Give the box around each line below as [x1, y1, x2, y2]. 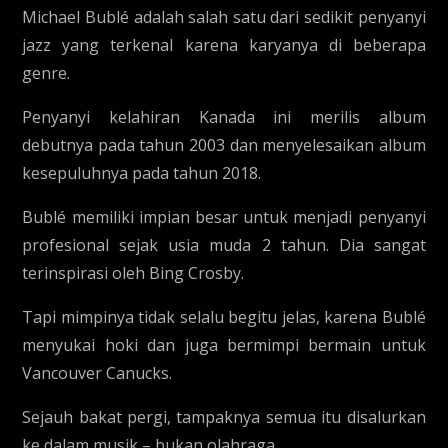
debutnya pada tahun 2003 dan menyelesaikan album [22, 134, 426, 156]
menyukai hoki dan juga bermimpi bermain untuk [22, 334, 426, 356]
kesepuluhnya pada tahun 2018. [22, 162, 262, 184]
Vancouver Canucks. [22, 362, 173, 384]
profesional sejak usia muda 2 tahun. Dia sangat [22, 234, 426, 256]
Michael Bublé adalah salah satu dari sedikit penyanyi [22, 6, 426, 28]
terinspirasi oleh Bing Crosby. [22, 262, 245, 284]
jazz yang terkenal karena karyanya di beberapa [22, 34, 426, 56]
